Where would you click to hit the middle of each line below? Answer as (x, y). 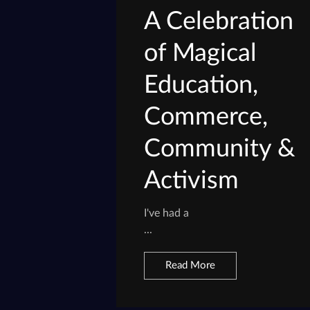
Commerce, (206, 117)
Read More (191, 265)
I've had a (167, 213)
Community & (220, 148)
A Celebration (219, 21)
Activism (192, 180)
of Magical (201, 53)
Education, (201, 85)
